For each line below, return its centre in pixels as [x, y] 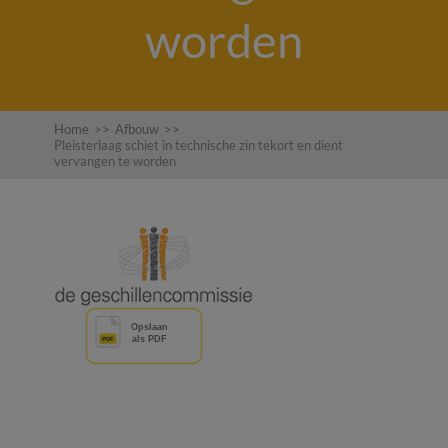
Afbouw [137, 129]
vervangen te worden [115, 161]
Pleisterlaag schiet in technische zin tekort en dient [198, 145]
